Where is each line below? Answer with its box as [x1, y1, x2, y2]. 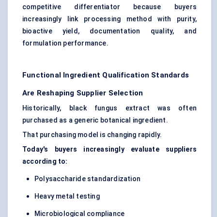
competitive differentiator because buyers [22, 3, 197, 11]
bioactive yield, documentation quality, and [22, 27, 197, 35]
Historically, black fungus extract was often [22, 104, 197, 112]
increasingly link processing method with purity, [22, 15, 197, 23]
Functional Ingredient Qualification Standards [22, 71, 189, 80]
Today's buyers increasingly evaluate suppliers [22, 145, 197, 154]
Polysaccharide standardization [34, 175, 140, 183]
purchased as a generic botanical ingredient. [22, 116, 168, 124]
